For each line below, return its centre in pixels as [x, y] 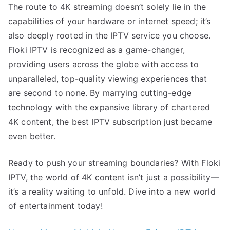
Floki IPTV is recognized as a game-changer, [97, 50]
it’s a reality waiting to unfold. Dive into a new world [112, 192]
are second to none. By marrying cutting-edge [100, 93]
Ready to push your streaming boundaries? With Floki [114, 163]
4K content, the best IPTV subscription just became [110, 122]
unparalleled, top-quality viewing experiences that [108, 79]
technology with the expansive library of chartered [109, 108]
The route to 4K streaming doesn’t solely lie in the [107, 7]
